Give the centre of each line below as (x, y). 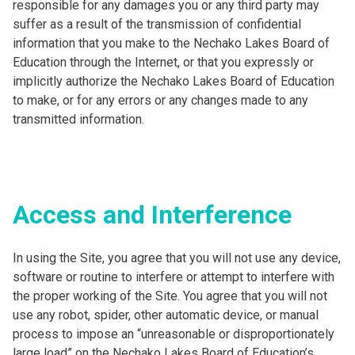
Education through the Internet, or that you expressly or (163, 62)
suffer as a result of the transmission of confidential (157, 24)
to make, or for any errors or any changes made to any (160, 100)
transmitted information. (78, 119)
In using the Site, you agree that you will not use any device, (177, 258)
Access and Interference (152, 215)
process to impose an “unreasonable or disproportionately (174, 334)
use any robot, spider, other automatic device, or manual (166, 315)
